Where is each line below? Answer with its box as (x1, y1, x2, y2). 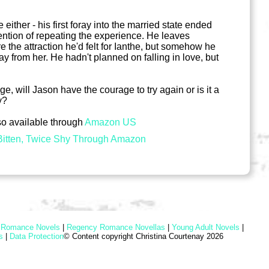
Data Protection (10, 231, 64, 241)
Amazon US (85, 116, 136, 127)
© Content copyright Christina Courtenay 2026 (64, 231, 231, 241)
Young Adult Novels (172, 222, 240, 232)
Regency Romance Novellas (67, 222, 165, 232)
